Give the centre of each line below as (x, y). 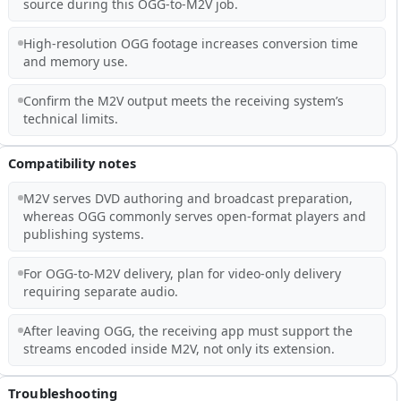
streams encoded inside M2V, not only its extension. (179, 348)
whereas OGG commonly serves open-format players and (194, 216)
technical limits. (70, 118)
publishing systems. (83, 234)
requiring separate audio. (100, 291)
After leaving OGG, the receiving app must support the (188, 330)
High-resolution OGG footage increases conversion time (190, 43)
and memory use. (75, 61)
